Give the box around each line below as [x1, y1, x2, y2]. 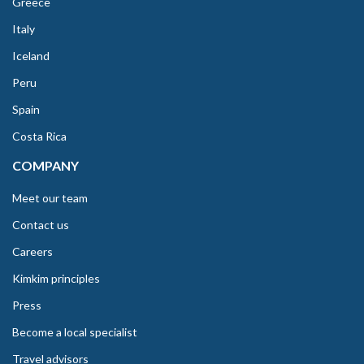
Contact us [12, 218, 69, 232]
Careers [12, 245, 53, 259]
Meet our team [12, 191, 88, 206]
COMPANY [12, 158, 79, 174]
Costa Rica [12, 129, 67, 144]
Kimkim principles [12, 271, 100, 286]
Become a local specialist [12, 325, 137, 340]
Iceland [12, 49, 50, 63]
